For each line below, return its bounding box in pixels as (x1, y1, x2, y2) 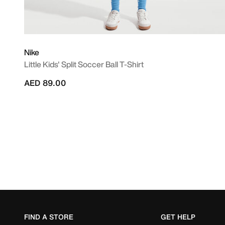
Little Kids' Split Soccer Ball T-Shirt (24, 58, 144, 70)
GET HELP (160, 211, 195, 222)
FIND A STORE (24, 211, 73, 222)
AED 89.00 (24, 77, 66, 89)
